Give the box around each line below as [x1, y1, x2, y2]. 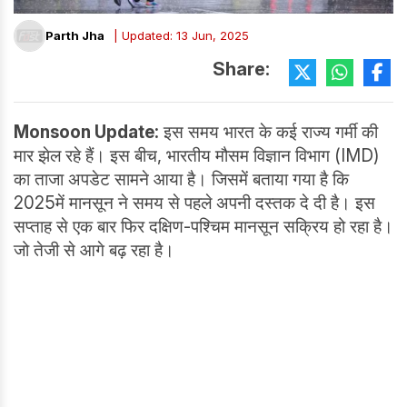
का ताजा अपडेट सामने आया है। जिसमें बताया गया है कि [14, 168, 349, 190]
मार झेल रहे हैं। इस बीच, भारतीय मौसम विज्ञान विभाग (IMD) [14, 144, 380, 166]
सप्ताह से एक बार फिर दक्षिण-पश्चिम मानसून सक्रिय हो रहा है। [14, 215, 393, 237]
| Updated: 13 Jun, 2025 [114, 28, 249, 44]
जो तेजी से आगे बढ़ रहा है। [14, 239, 174, 261]
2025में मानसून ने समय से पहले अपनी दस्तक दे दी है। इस [14, 192, 375, 213]
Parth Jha [45, 28, 104, 44]
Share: [213, 57, 270, 80]
